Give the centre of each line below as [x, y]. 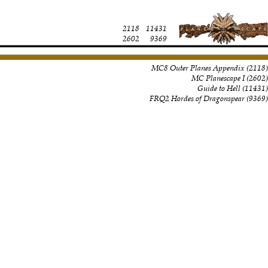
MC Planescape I [218, 78]
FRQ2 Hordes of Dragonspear [197, 98]
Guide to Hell [219, 88]
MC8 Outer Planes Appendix [198, 68]
